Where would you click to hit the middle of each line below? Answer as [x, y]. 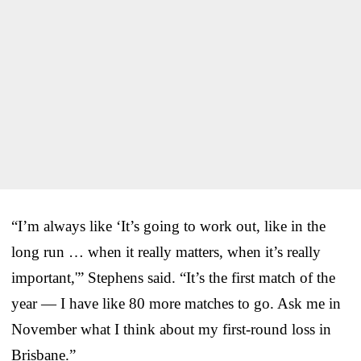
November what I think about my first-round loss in [171, 329]
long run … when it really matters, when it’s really [166, 251]
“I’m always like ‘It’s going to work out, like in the [168, 226]
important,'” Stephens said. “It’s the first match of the [173, 277]
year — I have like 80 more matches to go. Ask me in [176, 303]
